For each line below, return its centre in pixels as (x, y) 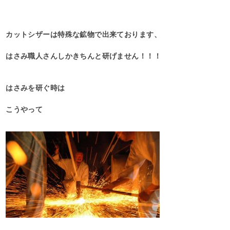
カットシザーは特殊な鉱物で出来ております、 (84, 34)
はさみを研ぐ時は (35, 88)
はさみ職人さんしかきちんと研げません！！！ (84, 56)
